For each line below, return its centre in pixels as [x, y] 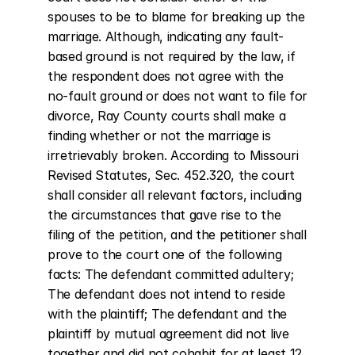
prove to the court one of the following [165, 254]
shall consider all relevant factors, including [175, 195]
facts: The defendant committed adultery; [171, 274]
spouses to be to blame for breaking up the [176, 17]
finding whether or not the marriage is [159, 136]
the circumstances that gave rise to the [164, 215]
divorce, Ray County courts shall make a [167, 116]
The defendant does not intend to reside [166, 294]
